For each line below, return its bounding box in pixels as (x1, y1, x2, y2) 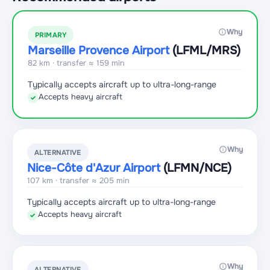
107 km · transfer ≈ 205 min (27, 175, 130, 186)
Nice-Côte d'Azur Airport (27, 161, 160, 175)
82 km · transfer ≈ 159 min (28, 58, 125, 68)
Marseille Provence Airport (28, 43, 169, 58)
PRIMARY (35, 31, 67, 39)
